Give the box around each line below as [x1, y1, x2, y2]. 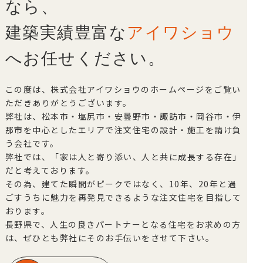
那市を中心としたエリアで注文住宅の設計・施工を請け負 [5, 124, 242, 136]
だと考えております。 [5, 164, 95, 177]
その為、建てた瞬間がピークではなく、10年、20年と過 [5, 178, 237, 190]
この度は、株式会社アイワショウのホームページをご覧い [5, 83, 241, 96]
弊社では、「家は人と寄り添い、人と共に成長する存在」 [5, 151, 242, 163]
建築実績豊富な [5, 19, 127, 46]
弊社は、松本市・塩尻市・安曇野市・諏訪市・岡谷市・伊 [5, 110, 242, 123]
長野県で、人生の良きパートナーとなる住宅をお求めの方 [5, 218, 241, 231]
